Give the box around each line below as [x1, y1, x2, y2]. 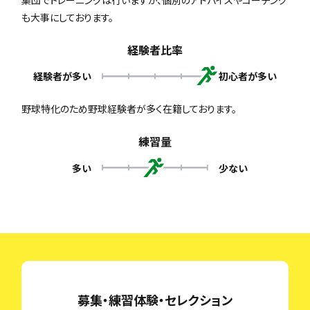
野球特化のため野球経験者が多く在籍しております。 [21, 102, 237, 116]
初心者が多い [219, 69, 277, 83]
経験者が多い [33, 69, 91, 83]
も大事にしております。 [21, 10, 114, 24]
